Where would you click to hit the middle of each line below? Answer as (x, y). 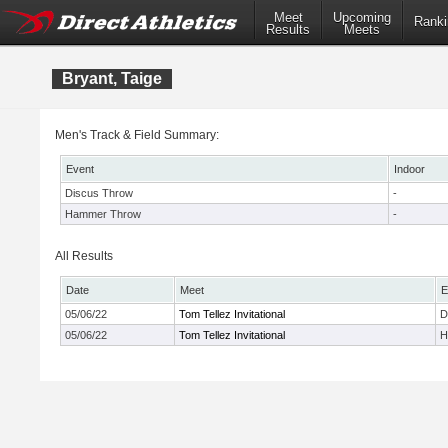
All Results (84, 256)
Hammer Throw (103, 214)
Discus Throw (99, 193)
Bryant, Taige (112, 78)
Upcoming (362, 18)
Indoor (409, 169)
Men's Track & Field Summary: (137, 135)
